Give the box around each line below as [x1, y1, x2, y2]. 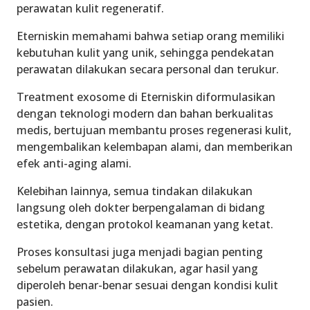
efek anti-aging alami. [17, 156, 131, 172]
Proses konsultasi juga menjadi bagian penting [17, 244, 263, 260]
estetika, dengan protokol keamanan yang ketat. [17, 217, 273, 232]
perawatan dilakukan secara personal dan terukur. [17, 62, 279, 77]
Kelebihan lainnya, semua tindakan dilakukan [17, 183, 253, 199]
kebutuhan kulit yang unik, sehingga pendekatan [17, 45, 274, 61]
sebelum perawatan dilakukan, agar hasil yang [17, 261, 258, 277]
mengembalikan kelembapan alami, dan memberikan [17, 139, 293, 155]
